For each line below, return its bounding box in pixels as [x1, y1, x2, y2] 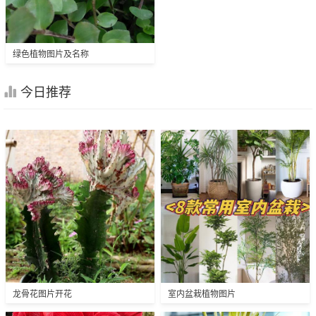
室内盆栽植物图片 [168, 286, 236, 299]
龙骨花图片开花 [13, 286, 72, 299]
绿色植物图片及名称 [13, 47, 89, 59]
